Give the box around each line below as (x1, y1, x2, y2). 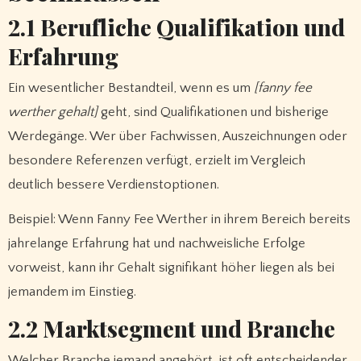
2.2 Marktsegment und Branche (7, 313, 335, 343)
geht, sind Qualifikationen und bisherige (97, 105, 329, 120)
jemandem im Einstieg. (7, 284, 136, 300)
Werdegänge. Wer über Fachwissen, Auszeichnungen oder (7, 129, 347, 144)
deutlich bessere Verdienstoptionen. (7, 177, 219, 193)
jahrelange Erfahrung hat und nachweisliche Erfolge (7, 236, 305, 251)
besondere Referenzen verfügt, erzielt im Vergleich (7, 153, 305, 168)
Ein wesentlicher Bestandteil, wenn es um (7, 81, 254, 96)
